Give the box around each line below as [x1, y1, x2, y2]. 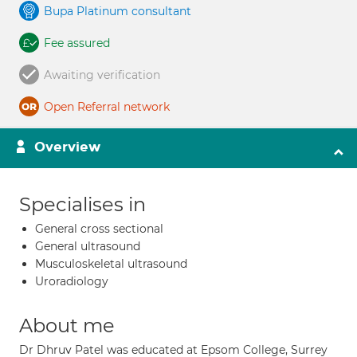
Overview [34, 139, 100, 155]
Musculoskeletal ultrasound [35, 257, 187, 271]
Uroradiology [35, 274, 108, 288]
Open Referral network [44, 100, 170, 114]
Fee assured [44, 36, 110, 50]
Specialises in [19, 193, 146, 216]
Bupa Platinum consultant [44, 4, 191, 18]
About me [19, 314, 115, 337]
